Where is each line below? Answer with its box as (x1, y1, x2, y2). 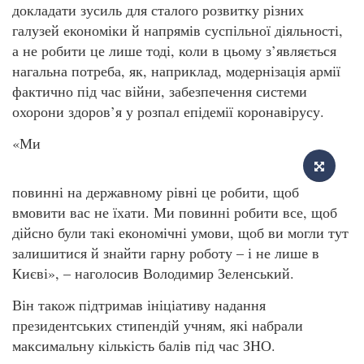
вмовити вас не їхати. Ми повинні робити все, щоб (12, 201, 337, 222)
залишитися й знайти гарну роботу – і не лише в (12, 242, 319, 262)
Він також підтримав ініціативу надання (12, 295, 266, 315)
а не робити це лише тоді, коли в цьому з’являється (12, 41, 336, 61)
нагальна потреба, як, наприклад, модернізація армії (12, 61, 340, 81)
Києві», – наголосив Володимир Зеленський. (12, 262, 299, 283)
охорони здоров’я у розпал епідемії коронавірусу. (12, 102, 324, 122)
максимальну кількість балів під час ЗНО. (12, 336, 280, 356)
